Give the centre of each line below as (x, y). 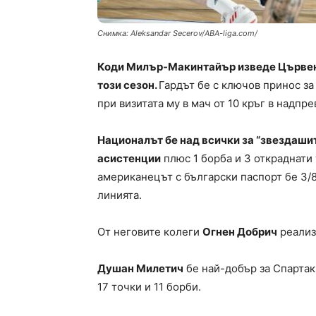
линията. (120, 195)
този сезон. (128, 85)
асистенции (129, 159)
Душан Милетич (140, 269)
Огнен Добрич (240, 232)
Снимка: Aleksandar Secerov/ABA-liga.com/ (177, 34)
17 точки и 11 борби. (149, 287)
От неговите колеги (150, 232)
